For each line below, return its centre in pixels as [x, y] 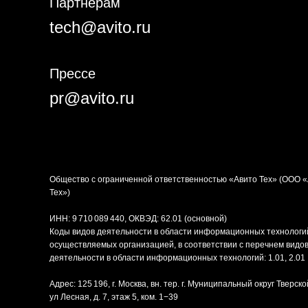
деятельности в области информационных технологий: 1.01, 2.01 [177, 257]
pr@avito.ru [92, 98]
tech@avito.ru [100, 27]
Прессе [73, 73]
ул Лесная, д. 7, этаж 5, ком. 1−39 [114, 297]
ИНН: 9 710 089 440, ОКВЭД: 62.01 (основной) [138, 218]
